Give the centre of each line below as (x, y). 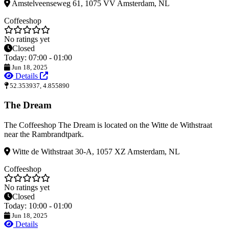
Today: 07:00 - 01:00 (38, 58)
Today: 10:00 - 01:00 (38, 205)
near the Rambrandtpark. (44, 134)
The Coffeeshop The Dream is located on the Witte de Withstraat (108, 125)
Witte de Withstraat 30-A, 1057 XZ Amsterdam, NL (95, 151)
